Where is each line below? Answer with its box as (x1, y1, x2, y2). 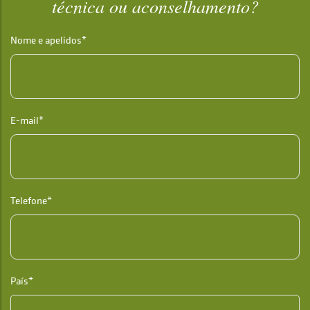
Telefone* (10, 193, 52, 208)
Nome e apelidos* (10, 33, 86, 48)
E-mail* (10, 113, 44, 128)
